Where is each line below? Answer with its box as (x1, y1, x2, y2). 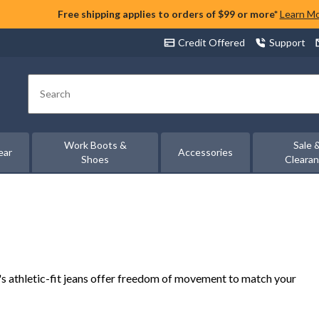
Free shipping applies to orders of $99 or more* (57, 8, 278, 20)
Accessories (178, 146, 234, 158)
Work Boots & (63, 139, 127, 151)
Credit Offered (178, 36, 245, 48)
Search (39, 93, 72, 107)
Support (269, 36, 305, 48)
